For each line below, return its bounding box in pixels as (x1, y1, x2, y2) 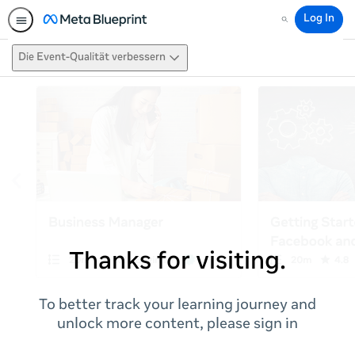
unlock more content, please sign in (57, 318, 298, 332)
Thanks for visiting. (69, 251, 286, 275)
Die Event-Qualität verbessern (18, 52, 166, 63)
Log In (303, 14, 334, 25)
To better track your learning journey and (39, 299, 316, 313)
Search (278, 20, 312, 30)
